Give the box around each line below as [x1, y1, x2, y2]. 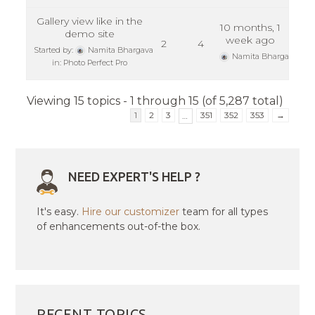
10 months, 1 [219, 21, 281, 34]
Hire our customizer [82, 205, 180, 219]
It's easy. [37, 205, 82, 219]
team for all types [179, 205, 269, 219]
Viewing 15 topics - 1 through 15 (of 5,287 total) [27, 94, 284, 108]
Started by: [34, 45, 76, 56]
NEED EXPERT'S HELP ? [68, 169, 201, 184]
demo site [64, 27, 115, 41]
